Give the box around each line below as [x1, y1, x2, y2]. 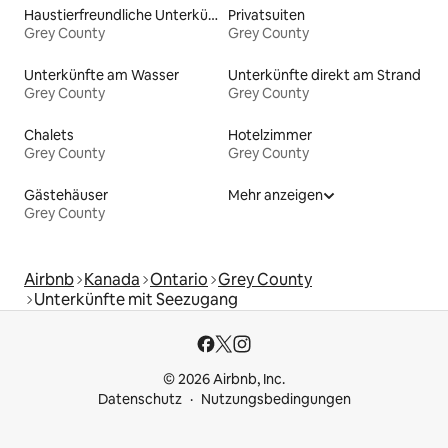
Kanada [84, 268, 140, 290]
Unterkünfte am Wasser [24, 65, 179, 84]
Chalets [24, 125, 74, 144]
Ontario [150, 268, 208, 290]
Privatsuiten [228, 5, 305, 24]
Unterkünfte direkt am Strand [228, 65, 421, 84]
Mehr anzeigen [228, 185, 323, 204]
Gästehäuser [24, 185, 108, 204]
